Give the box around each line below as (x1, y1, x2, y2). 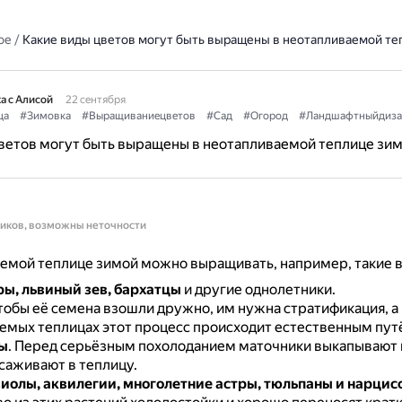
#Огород (242, 109, 288, 122)
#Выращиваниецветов (81, 109, 196, 122)
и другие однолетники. (180, 281, 336, 298)
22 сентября (65, 93, 126, 106)
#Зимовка (19, 109, 71, 122)
